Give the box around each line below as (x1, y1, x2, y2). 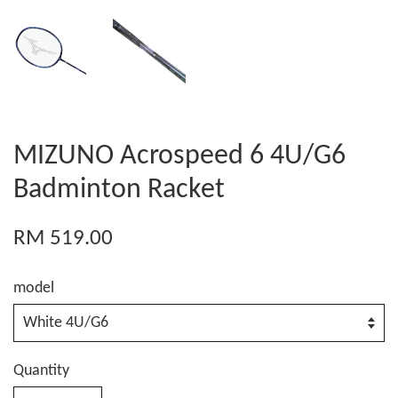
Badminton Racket (13, 176, 225, 204)
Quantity (13, 362, 69, 379)
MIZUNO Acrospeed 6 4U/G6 (13, 142, 346, 171)
